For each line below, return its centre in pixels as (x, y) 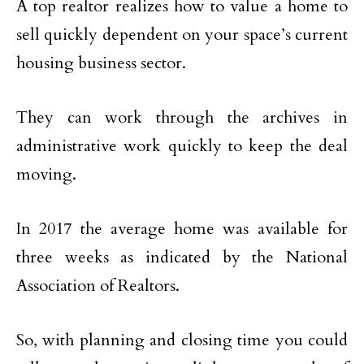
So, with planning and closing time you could (182, 340)
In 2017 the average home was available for (182, 229)
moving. (46, 174)
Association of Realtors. (98, 286)
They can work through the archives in (182, 117)
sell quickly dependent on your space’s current (182, 35)
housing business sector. (101, 63)
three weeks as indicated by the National (182, 257)
